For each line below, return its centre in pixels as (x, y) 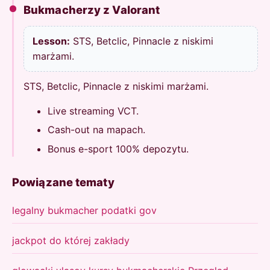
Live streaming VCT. (93, 111)
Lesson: (51, 41)
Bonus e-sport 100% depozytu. (118, 149)
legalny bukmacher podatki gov (84, 211)
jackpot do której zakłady (71, 241)
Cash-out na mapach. (96, 130)
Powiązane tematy (63, 182)
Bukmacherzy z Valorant (92, 9)
